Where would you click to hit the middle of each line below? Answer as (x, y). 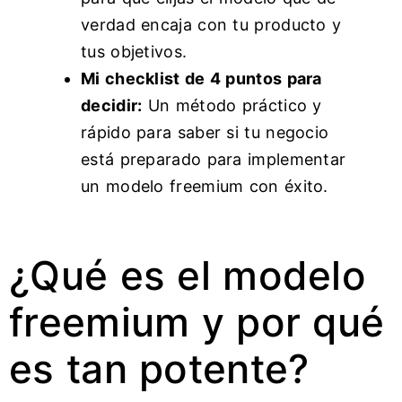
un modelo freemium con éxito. (205, 186)
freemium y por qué (197, 322)
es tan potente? (159, 369)
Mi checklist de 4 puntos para (201, 79)
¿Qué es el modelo (188, 275)
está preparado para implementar (214, 159)
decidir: (112, 105)
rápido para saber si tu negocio (205, 132)
